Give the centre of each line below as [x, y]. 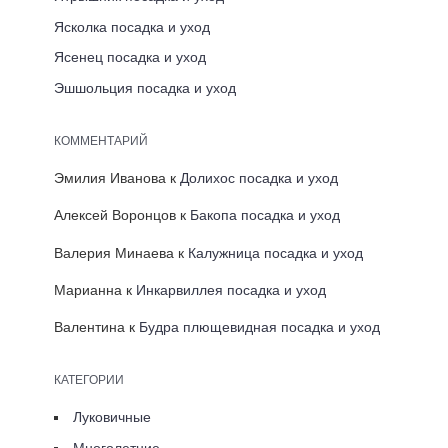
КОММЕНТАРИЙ [101, 139]
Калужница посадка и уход [275, 252]
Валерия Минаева [114, 252]
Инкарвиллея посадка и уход [231, 289]
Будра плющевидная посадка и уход [259, 327]
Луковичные [112, 417]
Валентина [89, 327]
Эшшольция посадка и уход [145, 87]
